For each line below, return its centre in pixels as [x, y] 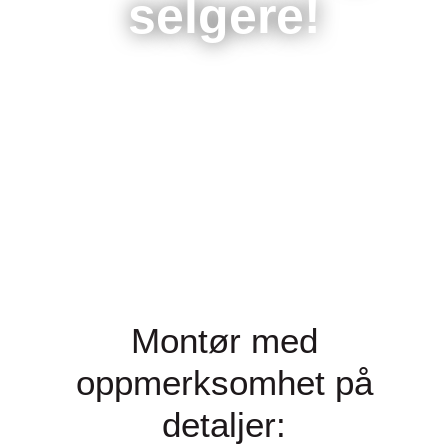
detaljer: [224, 424]
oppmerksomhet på [224, 382]
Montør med [224, 340]
